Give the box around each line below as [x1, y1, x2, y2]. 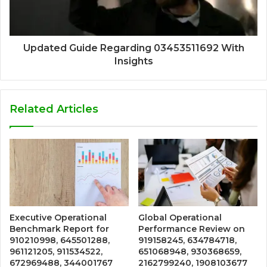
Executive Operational [10, 212, 107, 223]
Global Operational [138, 212, 222, 223]
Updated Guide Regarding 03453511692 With [23, 42, 244, 54]
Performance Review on [138, 223, 245, 235]
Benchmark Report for [10, 223, 109, 235]
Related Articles [10, 103, 98, 116]
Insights [114, 55, 153, 67]
